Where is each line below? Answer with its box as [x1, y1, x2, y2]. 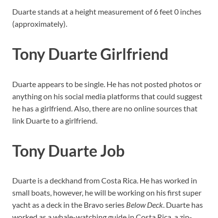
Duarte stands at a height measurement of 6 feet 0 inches [12, 7, 201, 17]
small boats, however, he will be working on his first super [12, 188, 201, 198]
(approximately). [12, 19, 67, 29]
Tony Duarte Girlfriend [12, 44, 168, 64]
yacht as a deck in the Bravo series [12, 200, 126, 210]
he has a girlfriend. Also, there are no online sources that [12, 103, 198, 113]
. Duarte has [163, 200, 203, 210]
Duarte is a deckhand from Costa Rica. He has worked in [12, 176, 197, 185]
